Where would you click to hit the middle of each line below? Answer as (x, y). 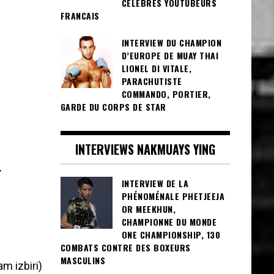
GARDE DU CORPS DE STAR (113, 107)
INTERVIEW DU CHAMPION (171, 43)
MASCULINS (84, 260)
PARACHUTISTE (152, 81)
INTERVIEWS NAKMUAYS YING (145, 149)
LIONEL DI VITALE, (156, 68)
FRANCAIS (81, 15)
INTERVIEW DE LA (155, 183)
